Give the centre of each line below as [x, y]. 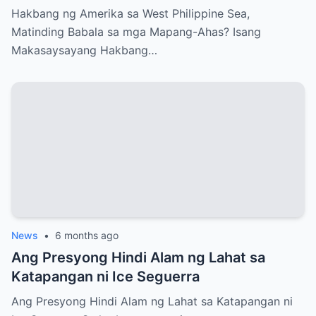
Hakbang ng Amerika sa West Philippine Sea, [130, 14]
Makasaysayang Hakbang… [84, 50]
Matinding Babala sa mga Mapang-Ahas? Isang [136, 32]
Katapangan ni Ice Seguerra [105, 277]
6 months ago [87, 236]
